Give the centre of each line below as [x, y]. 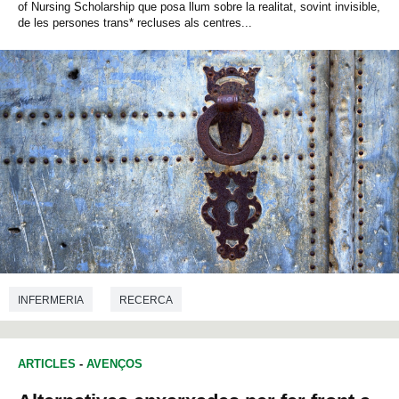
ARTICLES [47, 364]
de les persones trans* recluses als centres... [135, 23]
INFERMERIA [51, 300]
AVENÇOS [114, 364]
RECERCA [146, 300]
